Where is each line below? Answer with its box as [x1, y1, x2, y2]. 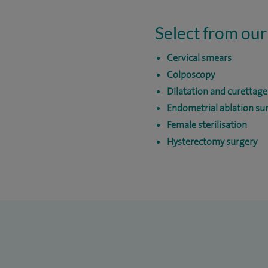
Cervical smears [167, 51, 232, 64]
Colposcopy [167, 68, 215, 81]
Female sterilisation [167, 118, 247, 131]
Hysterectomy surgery [167, 135, 257, 148]
